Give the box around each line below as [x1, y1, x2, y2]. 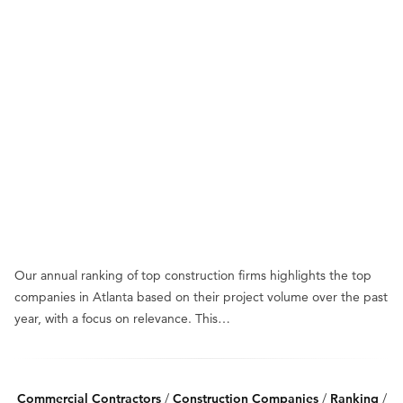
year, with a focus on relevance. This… [14, 310, 230, 327]
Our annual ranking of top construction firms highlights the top [14, 267, 372, 283]
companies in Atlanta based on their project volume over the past [14, 289, 388, 305]
